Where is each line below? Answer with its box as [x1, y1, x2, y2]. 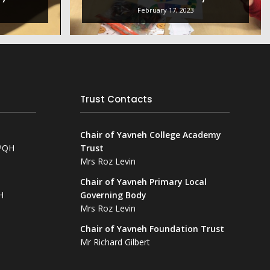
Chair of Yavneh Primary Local [80, 176, 207, 188]
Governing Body [80, 189, 146, 201]
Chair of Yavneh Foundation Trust [80, 223, 224, 235]
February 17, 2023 [137, 5, 194, 14]
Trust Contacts [80, 96, 152, 105]
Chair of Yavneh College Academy [80, 129, 221, 141]
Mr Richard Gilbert [80, 236, 150, 248]
